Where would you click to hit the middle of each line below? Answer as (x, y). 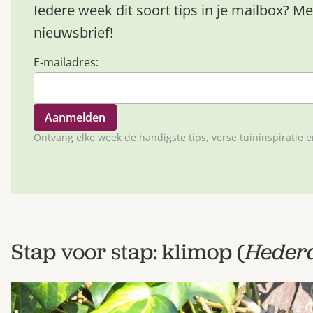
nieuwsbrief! (73, 32)
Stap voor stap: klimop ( (128, 251)
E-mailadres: (66, 62)
